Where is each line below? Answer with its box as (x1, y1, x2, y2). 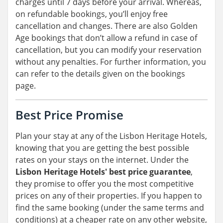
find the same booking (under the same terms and (15, 202, 204, 214)
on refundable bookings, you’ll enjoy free (15, 8, 168, 20)
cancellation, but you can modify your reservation (15, 44, 202, 56)
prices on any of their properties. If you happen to (15, 190, 202, 202)
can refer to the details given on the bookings (15, 68, 185, 80)
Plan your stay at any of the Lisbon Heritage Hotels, (15, 130, 207, 142)
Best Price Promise (15, 107, 123, 123)
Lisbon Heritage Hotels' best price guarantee (15, 166, 191, 178)
